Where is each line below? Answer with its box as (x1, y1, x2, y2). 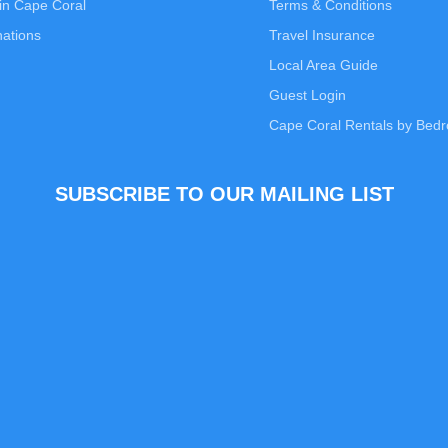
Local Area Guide (269, 57, 378, 73)
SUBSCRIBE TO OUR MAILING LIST (54, 183, 394, 205)
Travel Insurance (269, 27, 375, 43)
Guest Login (269, 87, 346, 103)
